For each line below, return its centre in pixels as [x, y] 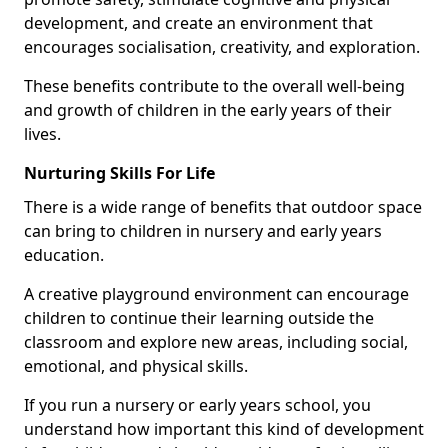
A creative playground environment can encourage [216, 294]
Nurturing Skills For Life [119, 173]
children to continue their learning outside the [199, 318]
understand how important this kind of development [224, 429]
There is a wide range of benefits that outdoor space [223, 207]
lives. [42, 134]
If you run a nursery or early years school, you [197, 405]
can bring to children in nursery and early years [203, 231]
